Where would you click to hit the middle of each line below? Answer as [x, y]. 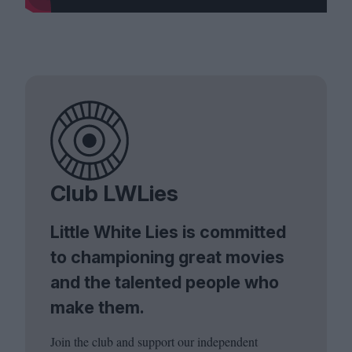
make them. [97, 307]
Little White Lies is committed [168, 231]
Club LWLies [114, 193]
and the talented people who [165, 282]
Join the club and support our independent [154, 341]
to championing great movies [167, 257]
